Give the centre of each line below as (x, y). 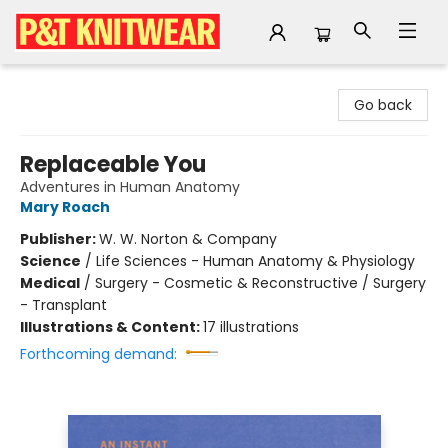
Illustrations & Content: (111, 327)
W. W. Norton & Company (188, 239)
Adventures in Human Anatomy (130, 187)
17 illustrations (251, 327)
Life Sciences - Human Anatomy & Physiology (255, 261)
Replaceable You (113, 164)
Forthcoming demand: (98, 354)
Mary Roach (65, 207)
